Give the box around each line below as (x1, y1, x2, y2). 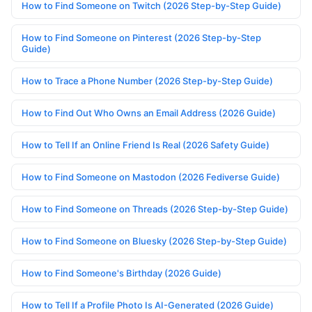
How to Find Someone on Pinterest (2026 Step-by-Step (22, 32, 261, 44)
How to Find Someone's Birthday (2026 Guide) (22, 267, 221, 279)
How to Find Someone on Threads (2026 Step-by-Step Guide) (22, 203, 288, 215)
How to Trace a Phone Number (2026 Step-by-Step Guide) (22, 75, 273, 87)
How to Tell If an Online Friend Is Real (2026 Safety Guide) (22, 139, 270, 151)
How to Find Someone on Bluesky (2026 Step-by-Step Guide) (22, 235, 287, 247)
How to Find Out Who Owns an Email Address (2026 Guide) (22, 107, 276, 119)
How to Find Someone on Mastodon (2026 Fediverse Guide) (22, 171, 280, 183)
